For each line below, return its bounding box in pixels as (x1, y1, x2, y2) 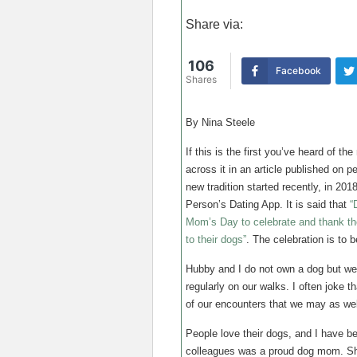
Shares (186, 73, 217, 85)
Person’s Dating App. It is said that (186, 198, 350, 210)
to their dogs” (186, 233, 246, 245)
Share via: (186, 18, 243, 31)
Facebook (276, 65, 321, 76)
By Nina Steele (186, 116, 258, 128)
